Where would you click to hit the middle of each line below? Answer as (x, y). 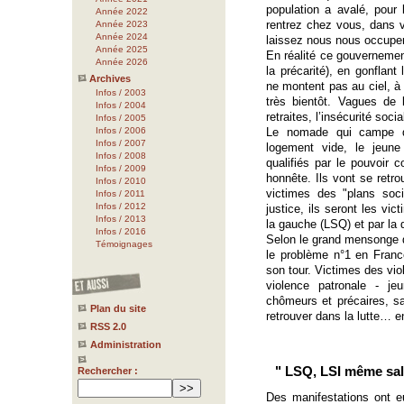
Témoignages (124, 244)
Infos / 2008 (121, 156)
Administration (126, 344)
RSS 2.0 (108, 326)
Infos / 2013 (121, 219)
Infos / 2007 (121, 143)
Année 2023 (122, 24)
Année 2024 (122, 37)
